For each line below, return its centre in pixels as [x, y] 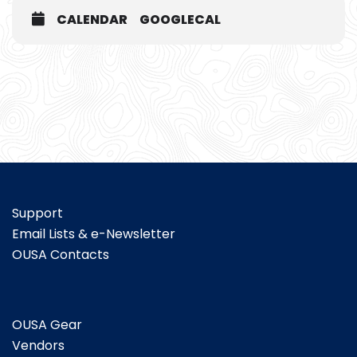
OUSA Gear [47, 325]
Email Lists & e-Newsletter [94, 234]
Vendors [38, 346]
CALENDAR [92, 20]
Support [37, 214]
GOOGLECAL [180, 20]
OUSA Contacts [61, 255]
